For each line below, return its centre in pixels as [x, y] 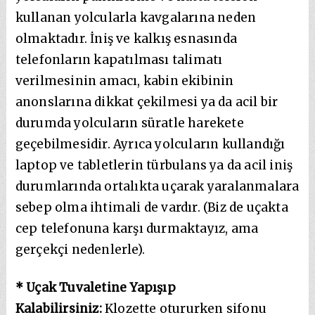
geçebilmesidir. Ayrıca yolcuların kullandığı [150, 144]
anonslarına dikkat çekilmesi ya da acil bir [147, 102]
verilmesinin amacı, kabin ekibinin [124, 81]
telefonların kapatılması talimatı [119, 59]
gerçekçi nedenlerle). [80, 249]
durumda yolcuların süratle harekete [129, 123]
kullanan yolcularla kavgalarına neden [136, 17]
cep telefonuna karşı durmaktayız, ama [137, 228]
